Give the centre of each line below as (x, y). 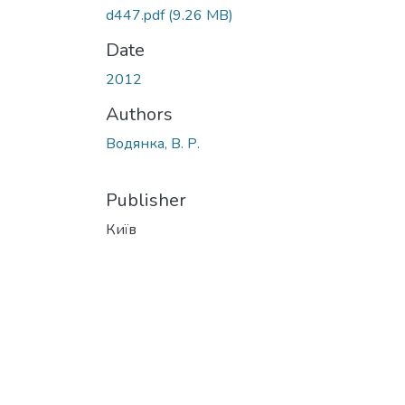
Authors (139, 114)
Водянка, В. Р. (153, 143)
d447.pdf (137, 15)
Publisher (146, 200)
